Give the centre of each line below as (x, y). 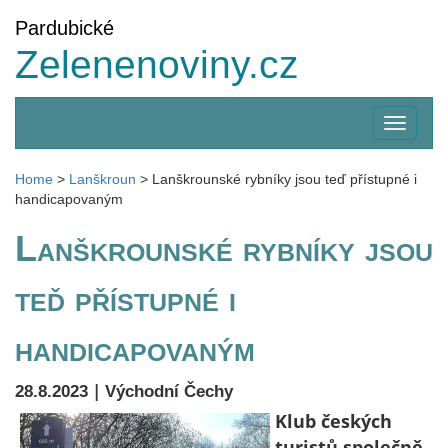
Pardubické (64, 28)
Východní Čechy (169, 391)
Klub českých (333, 421)
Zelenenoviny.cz (157, 64)
